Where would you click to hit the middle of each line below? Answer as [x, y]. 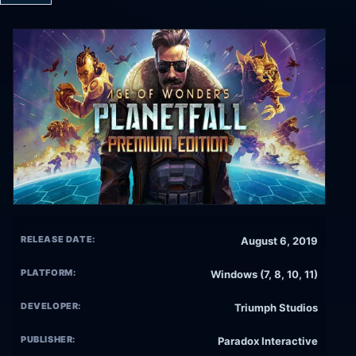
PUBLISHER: [48, 340]
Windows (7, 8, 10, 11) [264, 275]
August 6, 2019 [279, 241]
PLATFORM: [48, 273]
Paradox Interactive [268, 341]
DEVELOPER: [51, 306]
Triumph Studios [276, 308]
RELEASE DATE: [58, 240]
